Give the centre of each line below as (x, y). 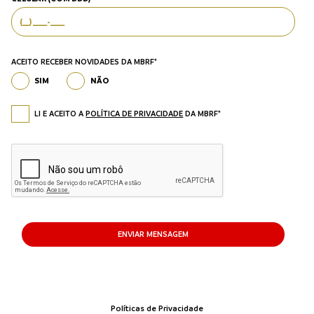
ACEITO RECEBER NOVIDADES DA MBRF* (84, 62)
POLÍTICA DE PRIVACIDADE (135, 114)
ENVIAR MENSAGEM (153, 235)
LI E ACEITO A (60, 114)
